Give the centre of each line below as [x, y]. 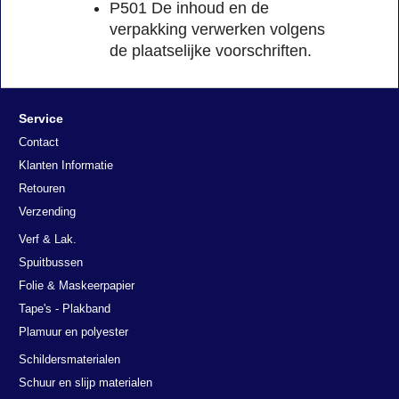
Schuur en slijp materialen [85, 383]
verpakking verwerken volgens [217, 30]
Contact [39, 142]
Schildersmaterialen [69, 359]
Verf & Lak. [48, 239]
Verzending [47, 212]
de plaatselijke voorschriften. [211, 51]
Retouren [42, 188]
